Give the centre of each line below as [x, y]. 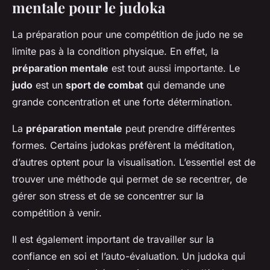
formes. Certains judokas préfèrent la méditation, [124, 146]
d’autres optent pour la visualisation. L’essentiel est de [134, 162]
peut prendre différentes [179, 129]
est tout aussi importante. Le [174, 68]
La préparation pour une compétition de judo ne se [127, 35]
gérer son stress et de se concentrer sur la [108, 196]
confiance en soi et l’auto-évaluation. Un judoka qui [129, 256]
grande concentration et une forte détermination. [122, 102]
